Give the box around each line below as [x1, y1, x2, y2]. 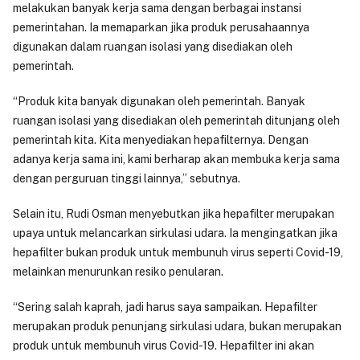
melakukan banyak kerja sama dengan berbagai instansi [13, 2, 301, 15]
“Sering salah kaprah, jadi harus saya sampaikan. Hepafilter [13, 301, 317, 314]
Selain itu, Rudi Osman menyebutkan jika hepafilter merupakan [13, 207, 334, 221]
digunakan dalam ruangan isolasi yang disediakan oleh [13, 40, 292, 54]
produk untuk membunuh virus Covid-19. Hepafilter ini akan [13, 339, 314, 353]
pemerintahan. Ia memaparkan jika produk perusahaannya [13, 21, 309, 35]
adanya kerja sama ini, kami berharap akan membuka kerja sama [13, 153, 340, 166]
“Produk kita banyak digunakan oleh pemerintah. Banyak [13, 95, 305, 108]
